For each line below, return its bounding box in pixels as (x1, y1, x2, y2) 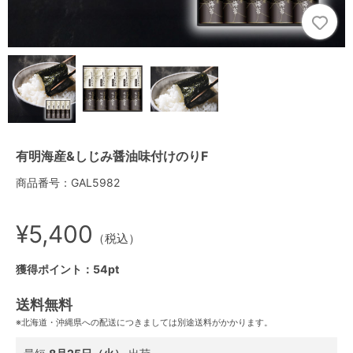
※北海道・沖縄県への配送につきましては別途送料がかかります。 (16, 316, 273, 328)
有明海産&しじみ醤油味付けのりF (16, 147, 208, 164)
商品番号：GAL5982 (16, 175, 120, 189)
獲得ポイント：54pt (16, 262, 119, 276)
